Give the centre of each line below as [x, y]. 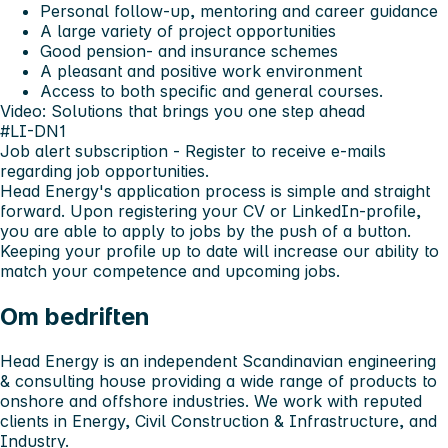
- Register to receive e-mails [279, 150]
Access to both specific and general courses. [211, 90]
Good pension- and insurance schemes [189, 50]
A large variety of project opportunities [188, 30]
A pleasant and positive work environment [201, 70]
